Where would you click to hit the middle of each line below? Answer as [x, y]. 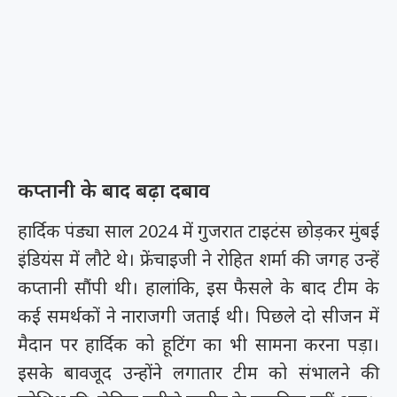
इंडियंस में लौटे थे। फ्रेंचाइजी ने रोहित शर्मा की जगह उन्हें [198, 260]
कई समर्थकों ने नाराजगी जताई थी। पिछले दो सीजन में [198, 316]
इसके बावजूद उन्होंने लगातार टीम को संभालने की [198, 373]
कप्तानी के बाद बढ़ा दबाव [114, 190]
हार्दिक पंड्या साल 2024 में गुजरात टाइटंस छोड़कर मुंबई [198, 231]
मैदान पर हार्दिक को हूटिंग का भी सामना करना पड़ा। [198, 345]
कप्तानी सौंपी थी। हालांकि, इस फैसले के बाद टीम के [198, 288]
